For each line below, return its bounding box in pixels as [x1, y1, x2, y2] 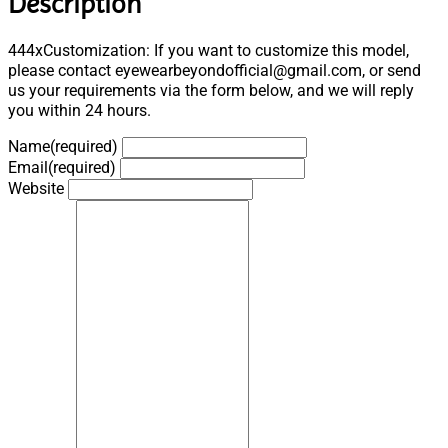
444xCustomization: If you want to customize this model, [8, 41, 409, 61]
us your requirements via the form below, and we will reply [8, 81, 414, 101]
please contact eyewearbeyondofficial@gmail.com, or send [8, 61, 421, 81]
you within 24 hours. [8, 101, 151, 121]
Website [8, 179, 64, 199]
